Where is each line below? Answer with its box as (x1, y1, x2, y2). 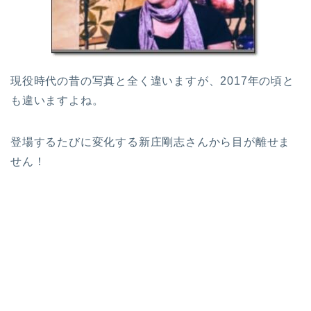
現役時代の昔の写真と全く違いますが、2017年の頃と (10, 75, 294, 87)
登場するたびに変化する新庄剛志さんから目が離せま (10, 136, 291, 149)
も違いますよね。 (10, 94, 104, 107)
